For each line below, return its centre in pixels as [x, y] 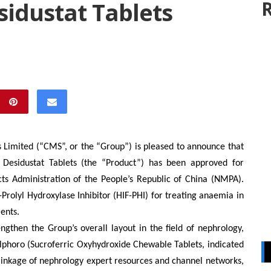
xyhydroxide [108, 245]
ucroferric [56, 245]
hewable [156, 245]
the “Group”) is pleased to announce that [161, 147]
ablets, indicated [211, 245]
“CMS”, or [59, 147]
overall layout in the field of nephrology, [162, 229]
